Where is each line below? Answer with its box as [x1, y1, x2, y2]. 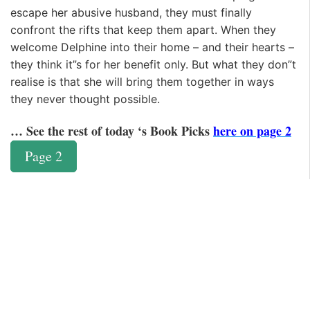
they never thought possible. [10, 92, 160, 107]
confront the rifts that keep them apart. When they [10, 23, 276, 37]
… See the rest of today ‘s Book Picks [10, 121, 213, 140]
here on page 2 [213, 121, 291, 140]
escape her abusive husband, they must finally [10, 6, 252, 20]
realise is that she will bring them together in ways [10, 75, 274, 89]
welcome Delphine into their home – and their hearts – [10, 40, 294, 55]
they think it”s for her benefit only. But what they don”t [10, 57, 296, 72]
